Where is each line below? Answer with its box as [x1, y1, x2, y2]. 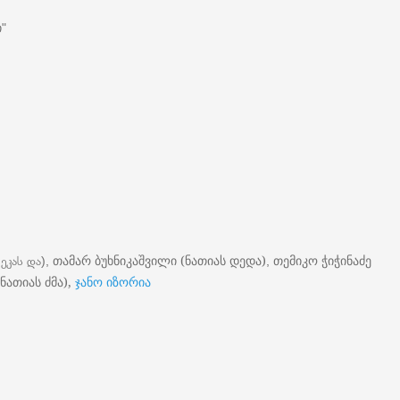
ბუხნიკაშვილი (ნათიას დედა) [95, 252, 266, 269]
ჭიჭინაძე [321, 252, 371, 269]
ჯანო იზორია [71, 273, 151, 290]
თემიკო [273, 252, 318, 269]
